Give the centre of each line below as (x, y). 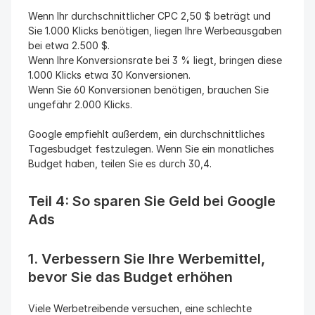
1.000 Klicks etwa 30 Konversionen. (109, 75)
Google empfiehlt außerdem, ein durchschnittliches (147, 134)
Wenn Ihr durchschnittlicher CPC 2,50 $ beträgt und (149, 16)
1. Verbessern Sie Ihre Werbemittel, (147, 259)
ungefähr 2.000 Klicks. (80, 104)
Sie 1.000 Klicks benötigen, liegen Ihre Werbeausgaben (155, 31)
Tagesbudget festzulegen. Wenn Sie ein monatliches (151, 149)
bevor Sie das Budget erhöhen (130, 277)
